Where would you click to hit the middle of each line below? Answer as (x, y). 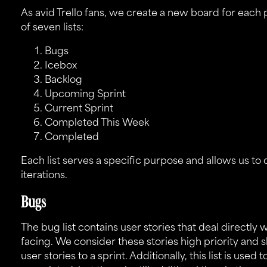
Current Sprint (79, 109)
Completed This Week (97, 123)
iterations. (44, 176)
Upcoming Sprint (85, 95)
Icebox (60, 66)
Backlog (63, 80)
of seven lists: (52, 28)
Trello (69, 14)
